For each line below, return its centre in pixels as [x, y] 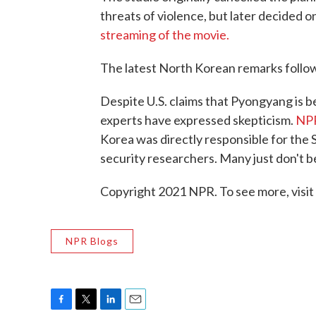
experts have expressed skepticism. [198, 120]
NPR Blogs [92, 241]
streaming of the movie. [165, 35]
